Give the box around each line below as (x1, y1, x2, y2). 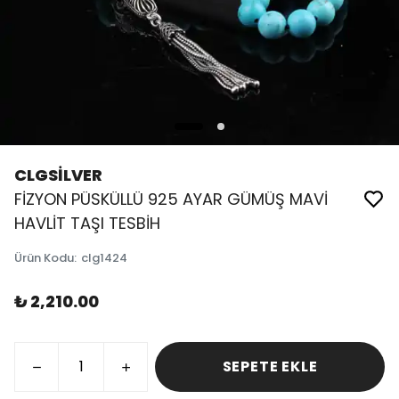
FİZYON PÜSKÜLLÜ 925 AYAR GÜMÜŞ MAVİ (14, 188, 328, 210)
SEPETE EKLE (222, 356, 318, 377)
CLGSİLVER (14, 164, 102, 186)
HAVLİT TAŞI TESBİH (14, 212, 160, 234)
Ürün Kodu (14, 249, 74, 266)
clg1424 (81, 249, 127, 266)
